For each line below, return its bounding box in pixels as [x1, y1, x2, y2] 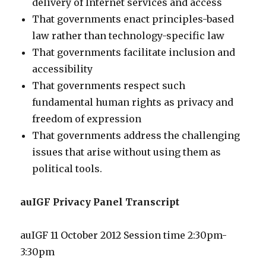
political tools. [32, 163, 103, 175]
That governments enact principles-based [32, 13, 235, 25]
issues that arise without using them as [32, 146, 221, 158]
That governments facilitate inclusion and [32, 46, 236, 58]
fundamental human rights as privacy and [32, 96, 234, 108]
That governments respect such [32, 80, 186, 91]
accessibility [32, 63, 93, 75]
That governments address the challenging [32, 129, 240, 141]
